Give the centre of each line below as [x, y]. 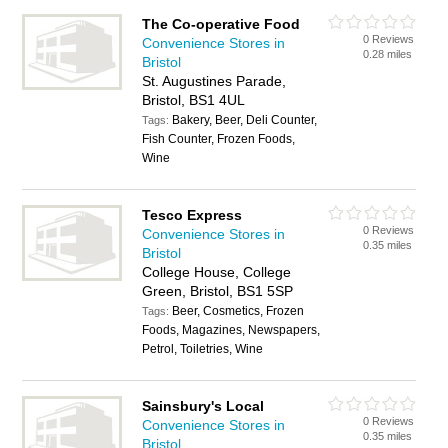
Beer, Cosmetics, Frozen [238, 311]
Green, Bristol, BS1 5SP [218, 291]
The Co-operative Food [221, 24]
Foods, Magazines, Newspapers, [231, 330]
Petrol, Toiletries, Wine [203, 349]
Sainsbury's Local [203, 406]
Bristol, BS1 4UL [194, 100]
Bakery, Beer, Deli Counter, [245, 120]
